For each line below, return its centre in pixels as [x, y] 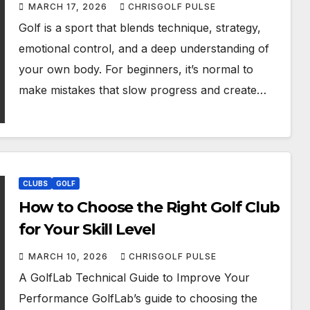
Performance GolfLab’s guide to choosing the [138, 298]
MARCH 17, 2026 [69, 7]
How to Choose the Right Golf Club [149, 207]
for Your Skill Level [86, 229]
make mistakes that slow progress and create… [142, 90]
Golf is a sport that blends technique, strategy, [139, 28]
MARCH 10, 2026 [69, 256]
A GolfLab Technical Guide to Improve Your [134, 277]
